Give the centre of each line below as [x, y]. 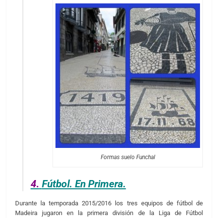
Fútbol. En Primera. [84, 184]
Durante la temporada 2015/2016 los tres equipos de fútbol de [109, 203]
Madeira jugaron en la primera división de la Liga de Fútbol [109, 213]
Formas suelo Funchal [128, 157]
